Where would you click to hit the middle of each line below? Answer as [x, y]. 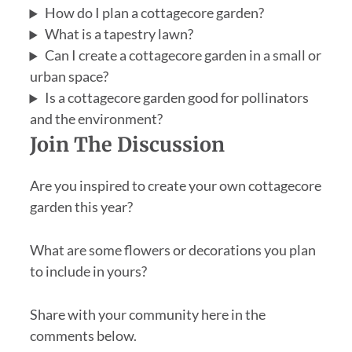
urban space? [69, 77]
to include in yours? [88, 271]
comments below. [83, 336]
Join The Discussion [127, 145]
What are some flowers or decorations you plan [172, 250]
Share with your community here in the [147, 315]
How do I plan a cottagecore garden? [154, 13]
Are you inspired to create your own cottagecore [175, 186]
